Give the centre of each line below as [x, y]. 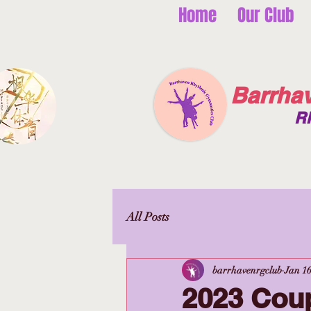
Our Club [266, 15]
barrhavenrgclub [247, 270]
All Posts [148, 217]
